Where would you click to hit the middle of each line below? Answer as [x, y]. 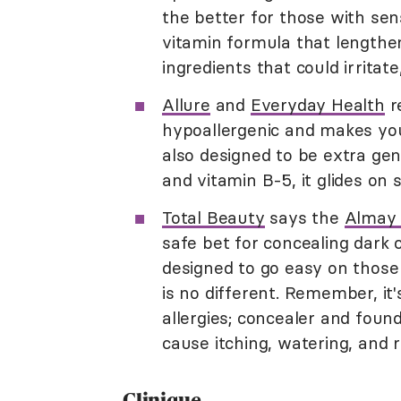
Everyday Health [317, 105]
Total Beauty [213, 218]
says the [304, 218]
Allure [186, 105]
